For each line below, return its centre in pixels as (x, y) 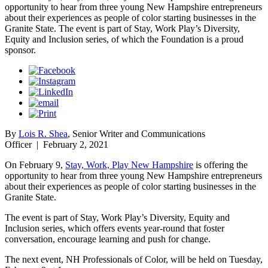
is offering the (220, 165)
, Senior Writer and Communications (136, 133)
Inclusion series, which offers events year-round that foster (115, 228)
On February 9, (35, 165)
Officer (18, 144)
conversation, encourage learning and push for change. (108, 239)
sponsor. (20, 50)
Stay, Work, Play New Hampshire (129, 165)
